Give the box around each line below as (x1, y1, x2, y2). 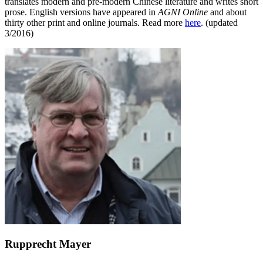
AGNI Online (158, 7, 208, 18)
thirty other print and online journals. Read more (5, 18, 185, 28)
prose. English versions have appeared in (5, 7, 158, 18)
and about (208, 7, 247, 18)
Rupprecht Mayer (5, 237, 91, 250)
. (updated (201, 18, 238, 28)
